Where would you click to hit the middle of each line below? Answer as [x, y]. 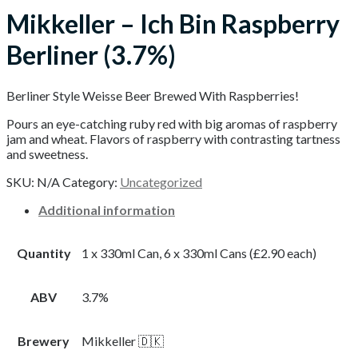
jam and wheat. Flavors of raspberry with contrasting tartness [173, 138]
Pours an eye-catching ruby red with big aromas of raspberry [172, 123]
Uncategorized [161, 181]
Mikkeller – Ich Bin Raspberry [173, 24]
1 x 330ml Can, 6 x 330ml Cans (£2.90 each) [199, 253]
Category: [91, 181]
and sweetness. [47, 153]
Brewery [44, 340]
